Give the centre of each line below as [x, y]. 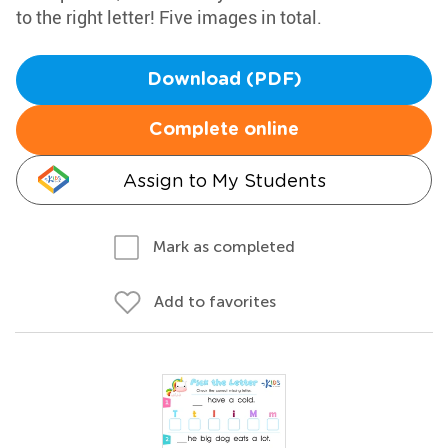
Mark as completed [224, 246]
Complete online [224, 130]
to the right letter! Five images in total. [169, 17]
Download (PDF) [224, 80]
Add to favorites [215, 301]
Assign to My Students [224, 180]
